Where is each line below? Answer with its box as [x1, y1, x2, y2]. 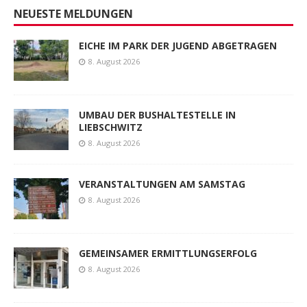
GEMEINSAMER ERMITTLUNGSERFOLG [79, 247, 257, 260]
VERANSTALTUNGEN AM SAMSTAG [79, 177, 245, 191]
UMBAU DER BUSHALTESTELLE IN [79, 108, 236, 122]
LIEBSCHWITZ [79, 121, 143, 134]
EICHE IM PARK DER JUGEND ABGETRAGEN [79, 39, 277, 53]
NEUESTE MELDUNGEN [14, 6, 133, 22]
